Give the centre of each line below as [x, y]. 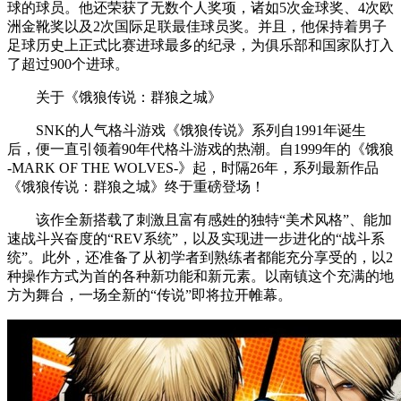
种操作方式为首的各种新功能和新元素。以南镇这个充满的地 [200, 276]
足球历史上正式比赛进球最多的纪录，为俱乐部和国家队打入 [200, 45]
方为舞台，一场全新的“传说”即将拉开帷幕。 [149, 294]
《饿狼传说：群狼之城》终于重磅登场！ [136, 186]
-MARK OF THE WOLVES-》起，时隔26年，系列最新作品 [193, 167]
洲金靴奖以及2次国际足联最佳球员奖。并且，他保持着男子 [197, 26]
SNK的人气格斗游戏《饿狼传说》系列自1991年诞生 [201, 130]
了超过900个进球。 [68, 64]
